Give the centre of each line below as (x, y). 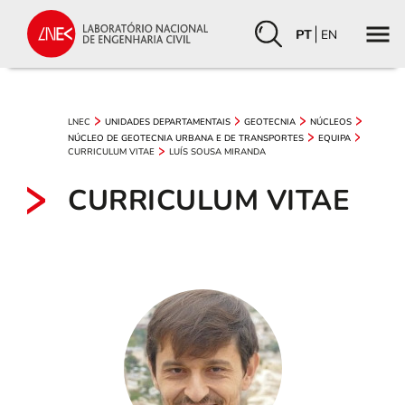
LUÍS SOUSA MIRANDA (217, 151)
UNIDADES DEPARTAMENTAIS (167, 122)
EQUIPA (334, 138)
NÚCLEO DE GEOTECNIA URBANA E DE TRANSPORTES (186, 138)
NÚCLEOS (331, 122)
